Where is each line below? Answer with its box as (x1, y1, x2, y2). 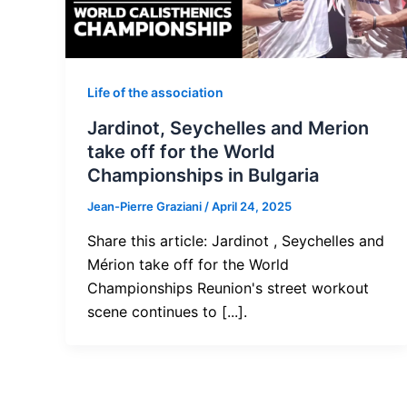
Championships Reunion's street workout (87, 278, 369, 297)
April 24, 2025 (212, 199, 292, 214)
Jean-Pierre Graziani (87, 199, 204, 214)
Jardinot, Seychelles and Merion (87, 117, 369, 140)
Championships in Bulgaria (87, 164, 319, 187)
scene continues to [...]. (87, 302, 247, 321)
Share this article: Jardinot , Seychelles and (87, 231, 384, 250)
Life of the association (87, 84, 223, 101)
